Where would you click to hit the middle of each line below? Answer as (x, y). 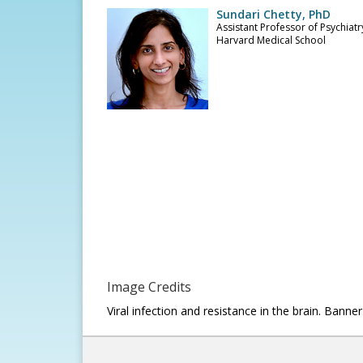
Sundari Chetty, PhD (273, 14)
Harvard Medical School (271, 40)
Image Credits (149, 287)
